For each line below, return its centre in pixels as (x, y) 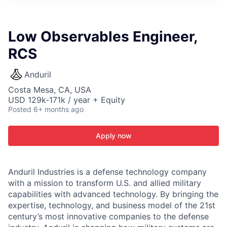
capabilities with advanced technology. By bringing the (113, 194)
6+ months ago (59, 109)
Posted (20, 109)
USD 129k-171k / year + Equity (67, 100)
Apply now (113, 136)
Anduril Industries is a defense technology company (107, 172)
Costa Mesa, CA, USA (50, 90)
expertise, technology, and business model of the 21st (112, 205)
